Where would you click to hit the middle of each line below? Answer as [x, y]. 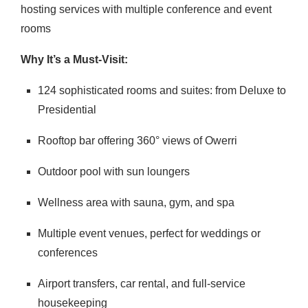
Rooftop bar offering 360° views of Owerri [137, 141]
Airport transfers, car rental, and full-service [142, 284]
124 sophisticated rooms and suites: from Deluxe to [162, 90]
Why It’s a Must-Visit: [74, 59]
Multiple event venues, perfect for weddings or [149, 233]
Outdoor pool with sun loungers [114, 172]
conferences [68, 253]
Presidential [67, 110]
